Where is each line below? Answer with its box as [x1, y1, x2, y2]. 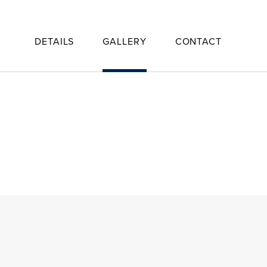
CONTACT [175, 35, 222, 48]
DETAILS [35, 35, 74, 48]
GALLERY [103, 35, 147, 48]
